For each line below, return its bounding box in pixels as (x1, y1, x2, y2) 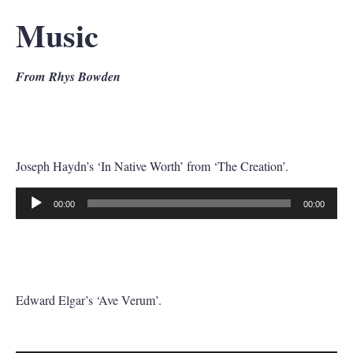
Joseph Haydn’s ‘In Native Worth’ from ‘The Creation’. (16, 157, 288, 174)
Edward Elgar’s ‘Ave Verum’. (16, 291, 162, 308)
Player (16, 217, 46, 234)
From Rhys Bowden (16, 67, 121, 85)
